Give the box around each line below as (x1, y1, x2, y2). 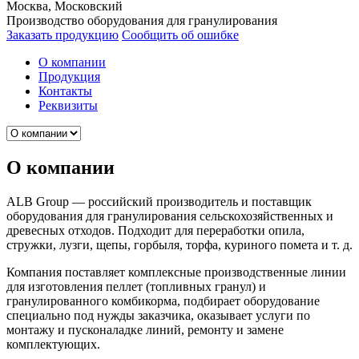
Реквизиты (38, 98, 98, 112)
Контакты (38, 83, 92, 98)
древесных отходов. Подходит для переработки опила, (6, 223, 305, 237)
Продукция (38, 69, 100, 83)
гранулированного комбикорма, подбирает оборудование (6, 293, 320, 308)
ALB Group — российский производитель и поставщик (6, 194, 312, 208)
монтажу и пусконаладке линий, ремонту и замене (6, 322, 284, 337)
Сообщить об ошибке (122, 27, 239, 42)
